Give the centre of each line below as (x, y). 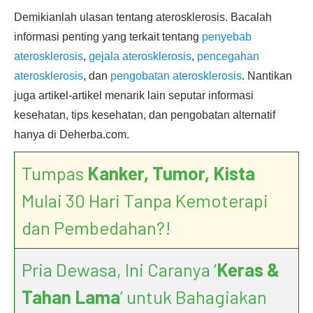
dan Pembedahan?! (96, 227)
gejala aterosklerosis (140, 56)
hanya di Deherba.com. (72, 134)
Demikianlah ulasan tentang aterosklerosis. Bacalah (143, 17)
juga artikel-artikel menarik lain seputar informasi (134, 95)
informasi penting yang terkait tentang (108, 37)
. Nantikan (267, 76)
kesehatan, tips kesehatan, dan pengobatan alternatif (145, 115)
